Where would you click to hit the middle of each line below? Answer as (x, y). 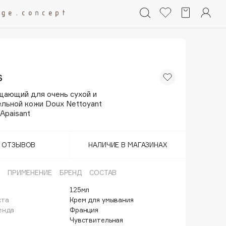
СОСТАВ (103, 173)
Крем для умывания (102, 200)
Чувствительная (97, 220)
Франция (84, 210)
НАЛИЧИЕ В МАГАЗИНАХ (128, 145)
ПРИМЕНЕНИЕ (30, 173)
